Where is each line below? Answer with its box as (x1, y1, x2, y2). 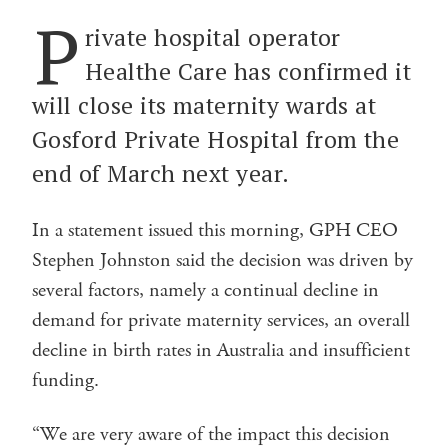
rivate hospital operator (84, 21, 341, 53)
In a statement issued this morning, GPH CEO (32, 216, 398, 244)
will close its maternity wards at (32, 89, 377, 121)
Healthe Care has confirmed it (84, 55, 412, 87)
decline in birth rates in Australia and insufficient (32, 336, 410, 364)
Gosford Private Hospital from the (32, 123, 400, 155)
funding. (32, 366, 109, 394)
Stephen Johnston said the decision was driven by (32, 246, 413, 274)
